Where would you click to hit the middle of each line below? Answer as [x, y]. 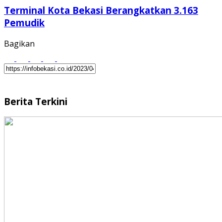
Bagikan [19, 43]
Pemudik [24, 23]
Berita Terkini [36, 101]
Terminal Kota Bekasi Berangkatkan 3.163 [101, 10]
